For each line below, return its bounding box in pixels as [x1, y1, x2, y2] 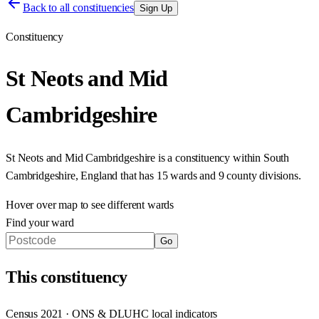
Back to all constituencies [23, 1, 134, 14]
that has [120, 169, 157, 182]
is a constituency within [155, 151, 261, 164]
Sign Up [139, 3, 172, 14]
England [80, 169, 118, 182]
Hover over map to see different [6, 198, 147, 211]
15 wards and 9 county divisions [156, 169, 298, 182]
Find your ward [6, 216, 74, 229]
